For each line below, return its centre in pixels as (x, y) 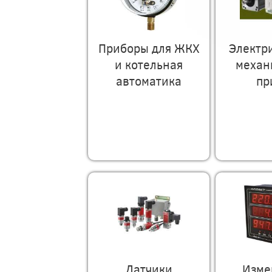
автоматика (149, 80)
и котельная (149, 64)
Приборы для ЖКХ (149, 48)
